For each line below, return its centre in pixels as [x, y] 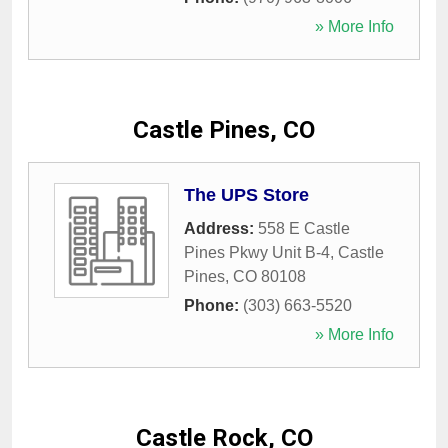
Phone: [213, 306]
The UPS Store [246, 195]
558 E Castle [304, 229]
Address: [221, 229]
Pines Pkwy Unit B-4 [257, 253]
